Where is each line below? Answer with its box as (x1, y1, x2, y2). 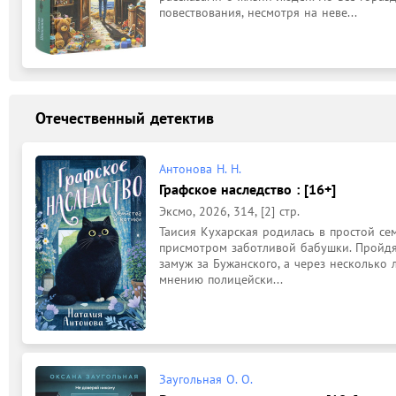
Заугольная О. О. (159, 370, 253, 387)
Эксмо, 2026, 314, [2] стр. (159, 202, 300, 219)
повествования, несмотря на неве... (159, 4, 357, 20)
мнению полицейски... (159, 270, 283, 287)
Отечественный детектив (35, 108, 214, 128)
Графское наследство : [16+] (159, 179, 336, 198)
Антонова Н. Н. (159, 160, 241, 177)
